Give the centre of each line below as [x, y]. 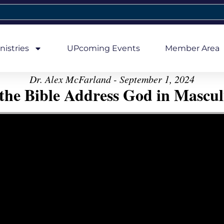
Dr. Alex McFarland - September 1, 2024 [112, 79]
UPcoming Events [103, 48]
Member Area [192, 48]
